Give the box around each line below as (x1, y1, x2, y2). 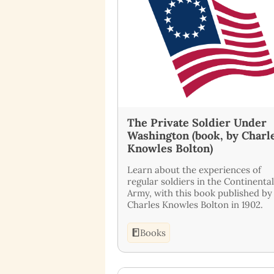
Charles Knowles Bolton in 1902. (127, 198, 263, 210)
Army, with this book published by (127, 187, 272, 199)
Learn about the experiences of (127, 163, 261, 176)
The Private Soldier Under (127, 115, 267, 130)
